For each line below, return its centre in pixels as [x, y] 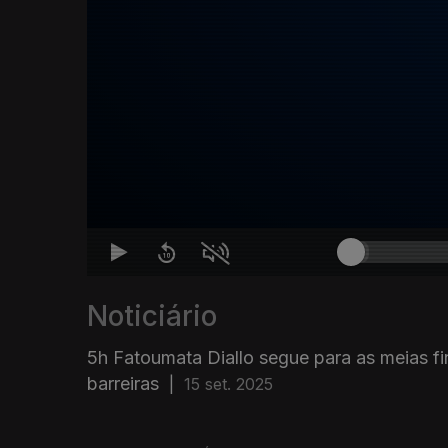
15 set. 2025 [228, 384]
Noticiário [152, 316]
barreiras [123, 384]
